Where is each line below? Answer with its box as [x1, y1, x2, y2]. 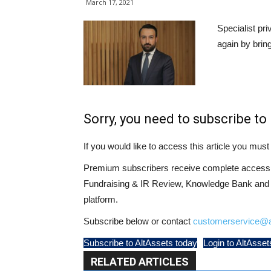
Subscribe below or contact [83, 215, 193, 226]
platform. [83, 194, 118, 204]
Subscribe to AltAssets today [83, 237, 197, 248]
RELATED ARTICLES [91, 255, 189, 268]
